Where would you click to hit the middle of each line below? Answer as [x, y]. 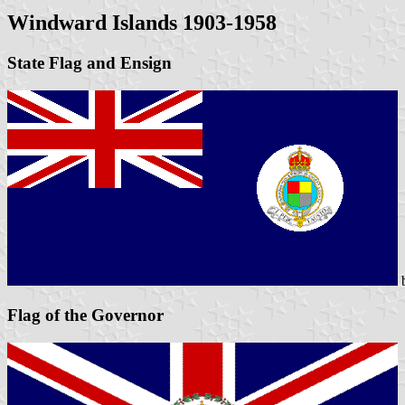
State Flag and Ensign [89, 62]
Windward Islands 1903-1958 [142, 23]
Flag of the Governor [85, 316]
